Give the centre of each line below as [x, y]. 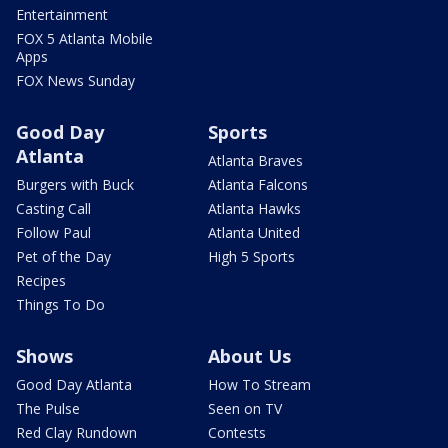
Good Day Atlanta [74, 385]
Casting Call [53, 209]
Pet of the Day [63, 257]
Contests [237, 433]
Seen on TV [245, 409]
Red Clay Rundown [76, 433]
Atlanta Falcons [258, 185]
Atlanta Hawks [254, 209]
